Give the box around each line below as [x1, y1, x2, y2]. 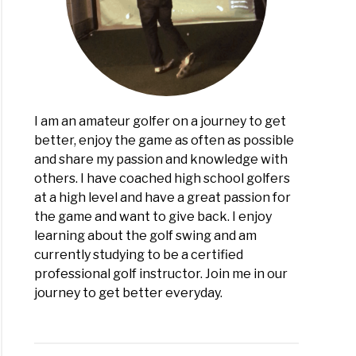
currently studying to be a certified [34, 247, 244, 263]
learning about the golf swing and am [34, 228, 257, 244]
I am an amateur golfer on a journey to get [34, 114, 287, 130]
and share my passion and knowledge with [34, 152, 288, 168]
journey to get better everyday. [34, 285, 223, 301]
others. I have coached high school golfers [34, 171, 291, 187]
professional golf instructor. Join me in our [34, 266, 288, 282]
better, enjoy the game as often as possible [34, 133, 295, 149]
